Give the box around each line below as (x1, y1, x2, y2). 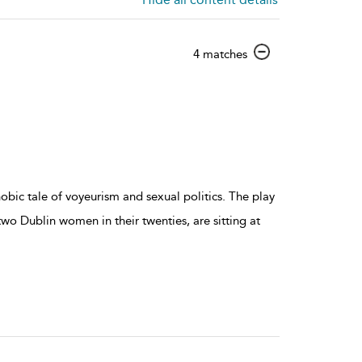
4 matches (193, 46, 247, 61)
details (246, 74, 282, 90)
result (246, 60, 276, 75)
